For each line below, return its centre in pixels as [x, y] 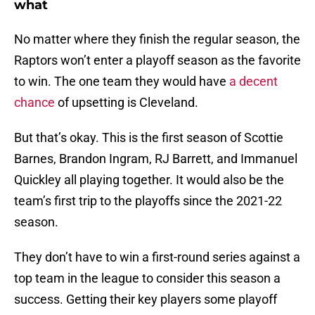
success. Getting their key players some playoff [146, 300]
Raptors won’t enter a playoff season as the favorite [157, 60]
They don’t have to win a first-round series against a [157, 257]
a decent [253, 82]
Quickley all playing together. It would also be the [149, 180]
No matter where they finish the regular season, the [157, 39]
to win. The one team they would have [122, 82]
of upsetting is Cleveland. [129, 103]
